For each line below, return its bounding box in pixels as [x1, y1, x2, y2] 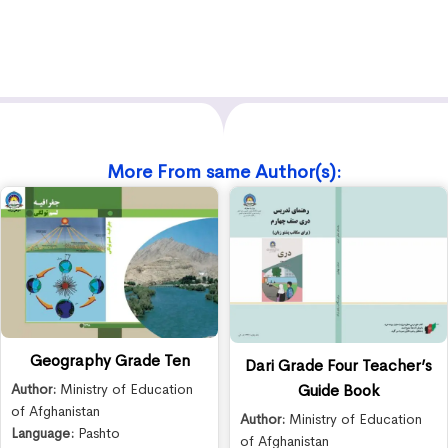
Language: [11, 423, 78, 442]
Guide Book [298, 380, 379, 402]
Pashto [78, 423, 120, 442]
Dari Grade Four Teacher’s [245, 355, 432, 377]
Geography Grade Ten [29, 349, 190, 371]
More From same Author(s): [107, 160, 341, 185]
